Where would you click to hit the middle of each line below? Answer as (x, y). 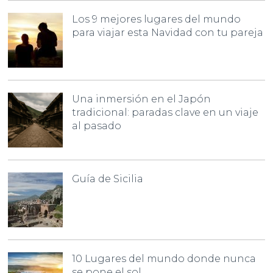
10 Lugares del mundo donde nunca (164, 259)
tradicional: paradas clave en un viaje (165, 113)
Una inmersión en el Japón (142, 99)
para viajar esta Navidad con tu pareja (168, 33)
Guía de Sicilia (108, 179)
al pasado (97, 126)
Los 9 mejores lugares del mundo (157, 19)
